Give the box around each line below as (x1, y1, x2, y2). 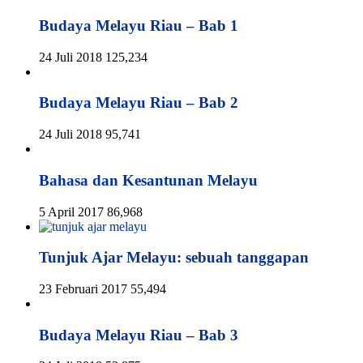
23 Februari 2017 (39, 282, 127, 297)
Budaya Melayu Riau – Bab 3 (39, 326, 238, 344)
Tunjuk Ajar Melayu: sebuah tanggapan (39, 249, 309, 267)
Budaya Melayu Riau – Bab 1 (39, 17, 238, 35)
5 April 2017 (39, 204, 104, 219)
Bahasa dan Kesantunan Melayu (39, 171, 258, 189)
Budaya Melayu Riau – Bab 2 (39, 94, 238, 112)
